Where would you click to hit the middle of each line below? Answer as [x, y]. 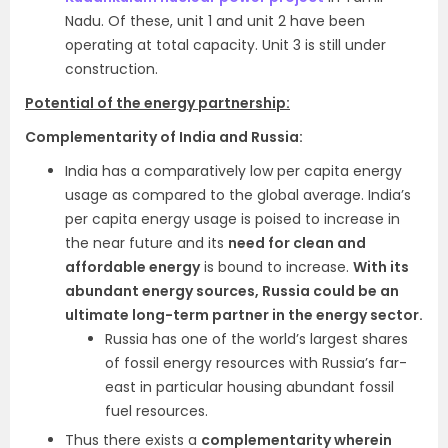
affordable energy [132, 267]
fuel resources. [156, 411]
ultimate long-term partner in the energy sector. [244, 315]
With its [381, 267]
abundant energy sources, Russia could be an [232, 291]
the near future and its [146, 243]
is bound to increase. [276, 267]
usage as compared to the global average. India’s [238, 195]
